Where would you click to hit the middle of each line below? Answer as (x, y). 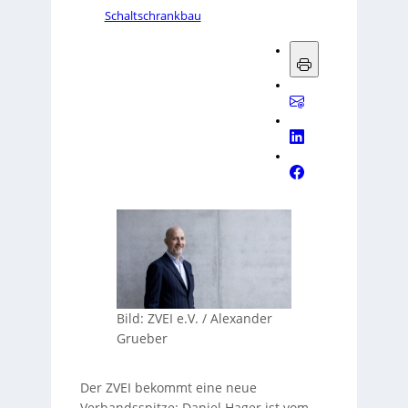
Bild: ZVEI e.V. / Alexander (194, 319)
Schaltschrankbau (153, 15)
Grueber (142, 339)
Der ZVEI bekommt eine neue (168, 388)
